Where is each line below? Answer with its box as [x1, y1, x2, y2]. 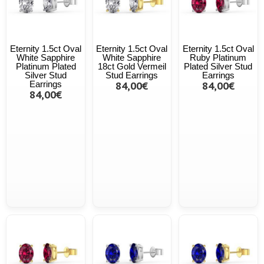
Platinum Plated [15, 61, 76, 71]
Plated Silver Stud [184, 61, 253, 71]
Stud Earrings [105, 70, 159, 80]
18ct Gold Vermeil [97, 61, 166, 71]
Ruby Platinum [190, 52, 247, 62]
